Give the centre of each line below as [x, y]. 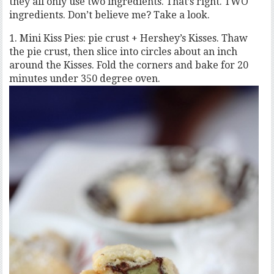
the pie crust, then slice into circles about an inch [124, 52]
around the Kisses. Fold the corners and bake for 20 [129, 65]
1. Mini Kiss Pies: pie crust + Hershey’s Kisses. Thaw [129, 38]
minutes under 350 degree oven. [85, 79]
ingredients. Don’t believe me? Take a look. [110, 15]
